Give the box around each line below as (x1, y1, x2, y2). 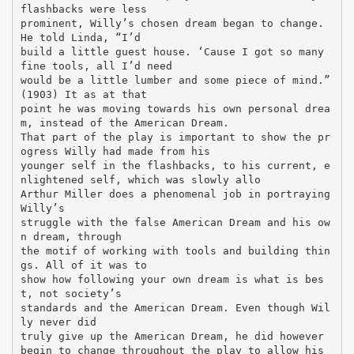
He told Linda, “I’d (20, 31, 141, 43)
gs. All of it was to (20, 258, 147, 271)
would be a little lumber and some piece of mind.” (20, 73, 330, 86)
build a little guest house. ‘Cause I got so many (20, 45, 324, 58)
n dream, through (20, 230, 122, 243)
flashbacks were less (20, 2, 147, 15)
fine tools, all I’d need (20, 59, 172, 72)
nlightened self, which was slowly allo (20, 173, 261, 186)
